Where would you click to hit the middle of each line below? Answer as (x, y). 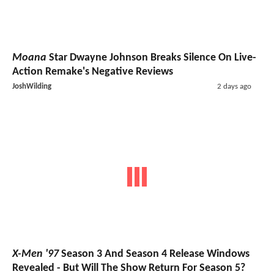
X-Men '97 (35, 254)
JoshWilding (32, 86)
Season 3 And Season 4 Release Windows (154, 254)
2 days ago (234, 86)
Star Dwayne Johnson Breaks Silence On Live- (151, 57)
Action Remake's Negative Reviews (93, 72)
